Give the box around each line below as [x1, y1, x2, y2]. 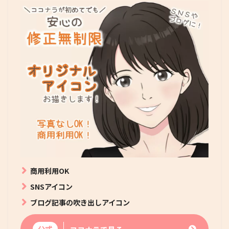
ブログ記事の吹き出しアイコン [30, 197, 130, 208]
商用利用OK [30, 165, 70, 176]
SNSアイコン [30, 181, 73, 192]
